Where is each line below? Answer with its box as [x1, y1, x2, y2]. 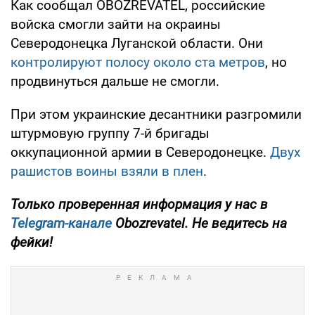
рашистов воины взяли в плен [11, 162, 203, 179]
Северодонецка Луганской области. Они [11, 34, 263, 51]
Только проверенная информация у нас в [11, 195, 268, 212]
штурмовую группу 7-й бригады [11, 124, 210, 141]
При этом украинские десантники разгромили [11, 105, 302, 122]
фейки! [11, 233, 53, 250]
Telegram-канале [11, 214, 112, 231]
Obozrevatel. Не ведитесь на [112, 214, 287, 231]
